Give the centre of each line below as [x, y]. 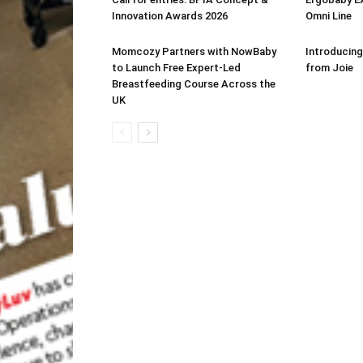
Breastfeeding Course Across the [194, 84]
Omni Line [329, 16]
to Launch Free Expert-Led [176, 68]
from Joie [329, 68]
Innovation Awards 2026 [170, 16]
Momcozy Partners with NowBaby [194, 51]
